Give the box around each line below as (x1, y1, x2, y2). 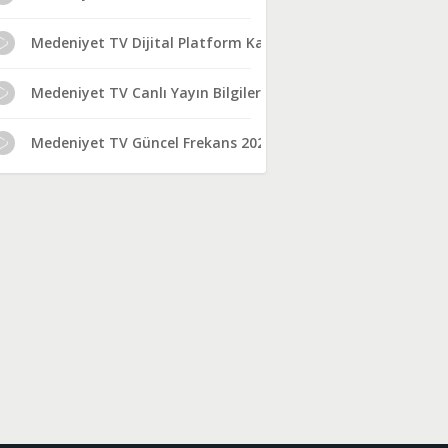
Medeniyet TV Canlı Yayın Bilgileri (31, 83, 265, 102)
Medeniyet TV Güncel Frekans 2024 (31, 133, 273, 152)
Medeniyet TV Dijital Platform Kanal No (31, 33, 310, 52)
